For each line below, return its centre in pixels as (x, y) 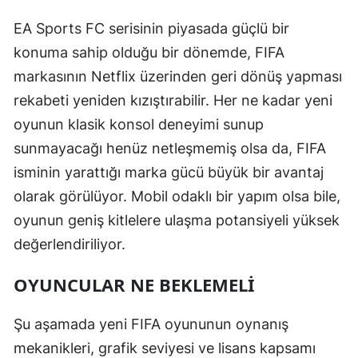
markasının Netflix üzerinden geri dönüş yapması (178, 77)
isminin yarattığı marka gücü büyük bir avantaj (169, 173)
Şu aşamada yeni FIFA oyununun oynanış (151, 324)
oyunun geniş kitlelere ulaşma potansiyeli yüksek (177, 221)
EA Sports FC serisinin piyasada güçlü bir (151, 29)
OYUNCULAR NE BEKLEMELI (134, 285)
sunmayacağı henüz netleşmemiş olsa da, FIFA (170, 149)
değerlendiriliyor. (70, 245)
